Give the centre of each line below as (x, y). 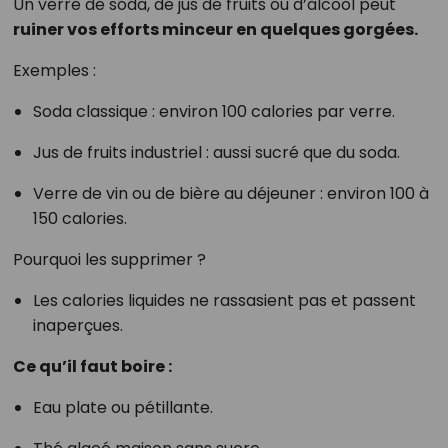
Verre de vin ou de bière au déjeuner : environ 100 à (230, 194)
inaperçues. (77, 326)
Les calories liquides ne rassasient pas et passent (224, 301)
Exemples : (54, 71)
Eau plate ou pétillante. (122, 408)
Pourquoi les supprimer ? (109, 260)
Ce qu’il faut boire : (92, 367)
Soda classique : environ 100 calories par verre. (213, 112)
